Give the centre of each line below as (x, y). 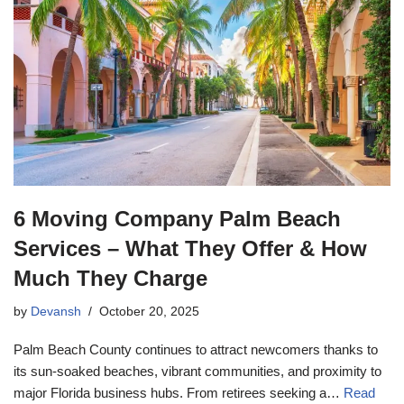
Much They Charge (110, 278)
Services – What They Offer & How (190, 248)
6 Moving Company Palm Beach (177, 218)
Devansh (56, 311)
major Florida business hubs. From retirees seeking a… (179, 392)
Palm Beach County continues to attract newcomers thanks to (196, 349)
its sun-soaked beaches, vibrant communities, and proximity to (197, 371)
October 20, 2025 (149, 311)
